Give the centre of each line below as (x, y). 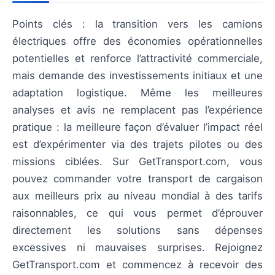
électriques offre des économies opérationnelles (137, 41)
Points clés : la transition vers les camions (137, 24)
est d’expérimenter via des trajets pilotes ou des (137, 144)
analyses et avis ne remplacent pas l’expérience (137, 110)
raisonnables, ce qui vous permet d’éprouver (137, 213)
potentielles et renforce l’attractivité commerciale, (137, 58)
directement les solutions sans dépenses (137, 230)
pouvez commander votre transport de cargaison (137, 178)
